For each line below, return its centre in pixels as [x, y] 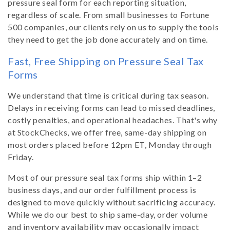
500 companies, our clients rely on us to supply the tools [113, 27]
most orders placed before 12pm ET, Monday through [110, 145]
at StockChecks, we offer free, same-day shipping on [107, 132]
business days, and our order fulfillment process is [102, 190]
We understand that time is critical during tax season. [108, 95]
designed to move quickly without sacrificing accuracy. [112, 202]
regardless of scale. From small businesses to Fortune [109, 15]
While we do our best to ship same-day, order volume [108, 215]
